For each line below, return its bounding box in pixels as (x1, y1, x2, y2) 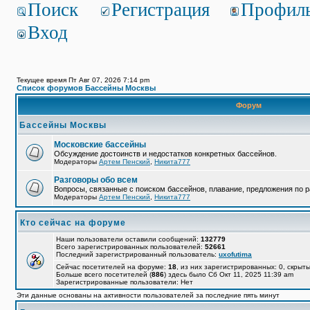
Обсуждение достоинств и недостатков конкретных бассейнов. (54, 149, 277, 158)
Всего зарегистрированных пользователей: (56, 243, 205, 250)
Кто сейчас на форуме (20, 218, 126, 228)
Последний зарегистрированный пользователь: (56, 250, 219, 258)
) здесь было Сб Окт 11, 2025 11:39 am (164, 271, 293, 278)
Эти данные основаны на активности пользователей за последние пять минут (17, 291, 280, 299)
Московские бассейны (54, 140, 146, 149)
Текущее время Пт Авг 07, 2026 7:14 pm (17, 76, 149, 84)
